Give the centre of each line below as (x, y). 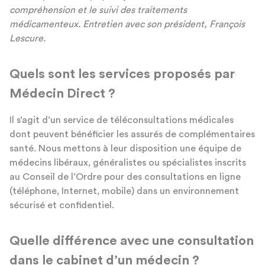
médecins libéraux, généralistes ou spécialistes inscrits (128, 162)
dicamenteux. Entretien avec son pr (98, 24)
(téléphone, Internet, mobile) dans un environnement (124, 191)
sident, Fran (203, 24)
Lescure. (28, 38)
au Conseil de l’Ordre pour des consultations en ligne (125, 177)
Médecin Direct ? (62, 93)
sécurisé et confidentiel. (62, 205)
